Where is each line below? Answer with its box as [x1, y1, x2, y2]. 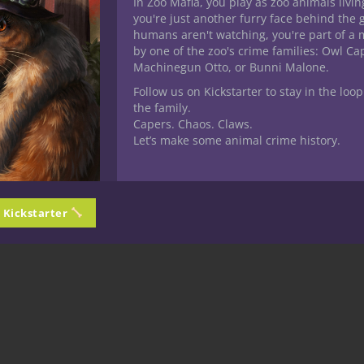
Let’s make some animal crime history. [133, 132, 340, 148]
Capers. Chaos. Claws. [133, 116, 253, 132]
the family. [133, 100, 191, 115]
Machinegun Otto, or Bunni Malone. [133, 59, 329, 75]
